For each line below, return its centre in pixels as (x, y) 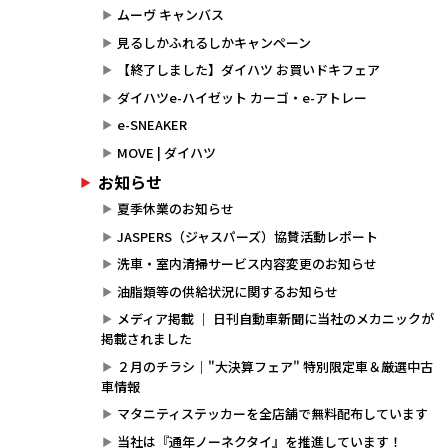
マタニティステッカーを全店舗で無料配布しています (272, 413)
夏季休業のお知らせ (175, 208)
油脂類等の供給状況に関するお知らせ (227, 291)
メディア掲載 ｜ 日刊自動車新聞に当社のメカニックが (275, 318)
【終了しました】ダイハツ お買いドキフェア (248, 70)
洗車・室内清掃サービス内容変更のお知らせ (246, 263)
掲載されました (146, 338)
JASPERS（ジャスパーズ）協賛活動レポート (247, 236)
